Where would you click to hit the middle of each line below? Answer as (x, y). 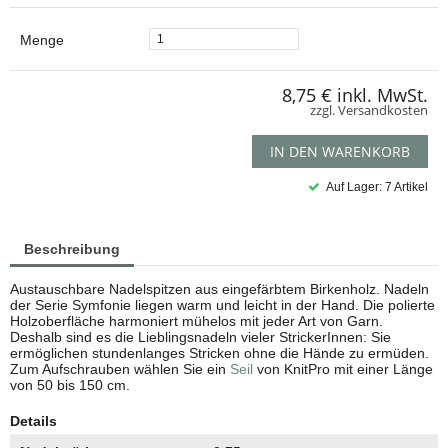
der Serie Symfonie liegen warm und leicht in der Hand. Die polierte (222, 305)
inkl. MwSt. (382, 95)
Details (33, 421)
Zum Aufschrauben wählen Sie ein (120, 369)
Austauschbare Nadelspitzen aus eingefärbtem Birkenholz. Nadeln (219, 289)
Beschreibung (72, 249)
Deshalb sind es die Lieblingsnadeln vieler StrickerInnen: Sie (200, 337)
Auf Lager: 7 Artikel (375, 187)
